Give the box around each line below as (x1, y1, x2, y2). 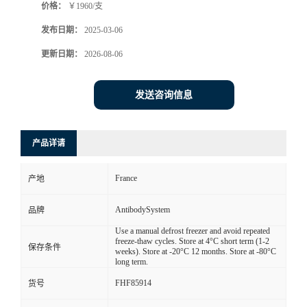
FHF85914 (115, 278, 151, 288)
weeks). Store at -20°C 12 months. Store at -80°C (115, 247, 276, 257)
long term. (115, 257, 148, 267)
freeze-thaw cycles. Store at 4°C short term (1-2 (115, 236, 269, 247)
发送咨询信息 (135, 90, 193, 101)
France (115, 173, 137, 184)
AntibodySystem (115, 205, 170, 215)
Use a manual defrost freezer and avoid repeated (115, 226, 270, 236)
